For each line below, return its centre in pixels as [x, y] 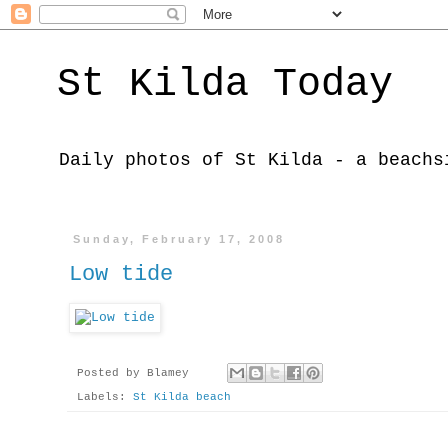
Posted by [112, 373]
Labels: [105, 397]
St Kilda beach [182, 397]
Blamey [168, 373]
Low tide [121, 274]
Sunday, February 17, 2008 [179, 239]
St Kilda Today [225, 84]
